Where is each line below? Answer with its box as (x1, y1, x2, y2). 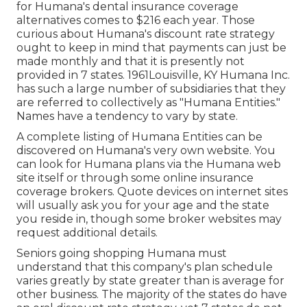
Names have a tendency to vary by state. (16, 109, 238, 123)
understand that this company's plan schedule (16, 260, 273, 273)
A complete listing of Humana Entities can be (16, 130, 262, 143)
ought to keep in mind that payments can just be (16, 40, 286, 54)
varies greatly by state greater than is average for (16, 273, 284, 287)
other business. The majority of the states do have (16, 287, 287, 301)
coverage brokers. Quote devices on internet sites (16, 184, 288, 198)
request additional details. (16, 225, 158, 239)
